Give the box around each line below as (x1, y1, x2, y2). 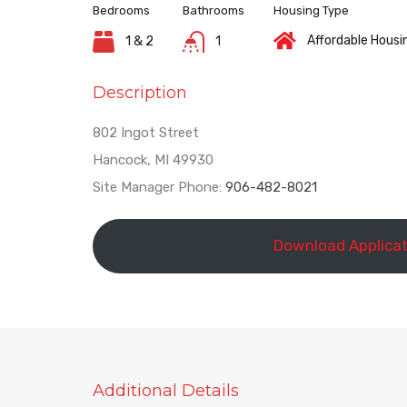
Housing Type (273, 4, 349, 17)
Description (93, 83, 187, 103)
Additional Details (93, 380, 239, 401)
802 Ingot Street (93, 124, 199, 141)
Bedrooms (93, 4, 150, 17)
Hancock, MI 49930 (93, 152, 213, 168)
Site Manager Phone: (93, 179, 225, 195)
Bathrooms (183, 4, 244, 17)
